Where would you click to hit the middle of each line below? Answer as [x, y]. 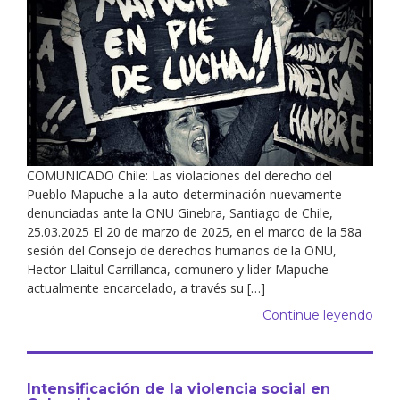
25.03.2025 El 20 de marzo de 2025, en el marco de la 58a [194, 231]
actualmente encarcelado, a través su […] [146, 287]
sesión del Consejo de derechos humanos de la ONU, [182, 250]
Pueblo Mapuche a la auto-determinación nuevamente [184, 194]
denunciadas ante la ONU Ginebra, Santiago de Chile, [180, 212]
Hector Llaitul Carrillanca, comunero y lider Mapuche [178, 269]
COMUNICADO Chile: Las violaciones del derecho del [179, 175]
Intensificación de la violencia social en [179, 388]
